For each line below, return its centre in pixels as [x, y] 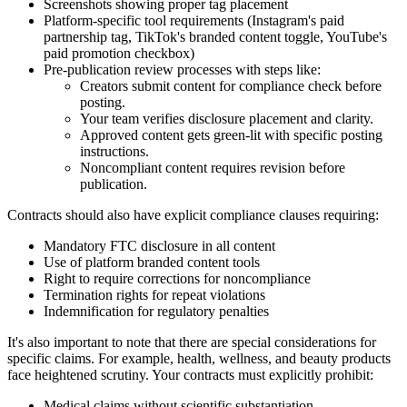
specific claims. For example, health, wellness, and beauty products [199, 358]
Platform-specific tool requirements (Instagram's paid [194, 20]
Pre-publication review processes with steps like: [182, 69]
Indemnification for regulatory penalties [156, 311]
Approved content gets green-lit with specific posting [231, 134]
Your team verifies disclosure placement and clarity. [227, 118]
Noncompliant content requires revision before [213, 167]
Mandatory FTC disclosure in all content [159, 245]
